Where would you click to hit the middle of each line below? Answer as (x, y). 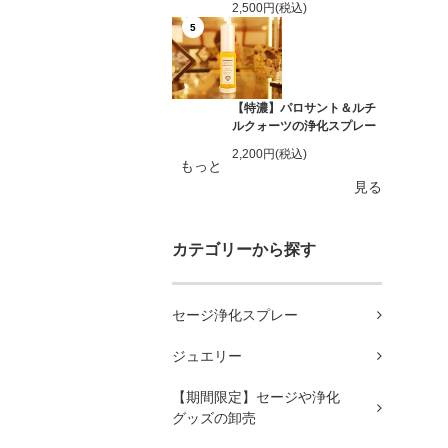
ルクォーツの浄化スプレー (304, 126)
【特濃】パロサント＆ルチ (304, 108)
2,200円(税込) (269, 154)
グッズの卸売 (214, 417)
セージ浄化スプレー (235, 314)
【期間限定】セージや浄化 (256, 396)
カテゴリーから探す (244, 249)
